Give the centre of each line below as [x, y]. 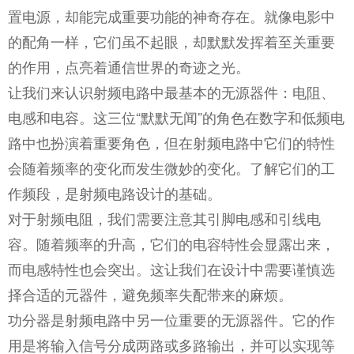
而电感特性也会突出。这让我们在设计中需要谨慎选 [171, 269]
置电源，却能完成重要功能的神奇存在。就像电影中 [171, 16]
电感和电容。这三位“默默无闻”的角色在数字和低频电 [176, 117]
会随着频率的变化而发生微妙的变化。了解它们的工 [171, 168]
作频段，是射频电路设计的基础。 [115, 193]
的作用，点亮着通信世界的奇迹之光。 [129, 66]
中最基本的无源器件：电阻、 [243, 92]
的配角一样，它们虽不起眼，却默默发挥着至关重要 [171, 41]
